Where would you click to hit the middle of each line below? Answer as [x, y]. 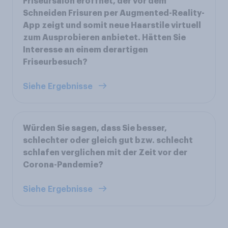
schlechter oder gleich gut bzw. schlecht [108, 140]
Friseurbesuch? [55, 62]
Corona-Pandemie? [63, 165]
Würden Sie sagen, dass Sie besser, [95, 128]
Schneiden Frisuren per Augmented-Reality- [114, 13]
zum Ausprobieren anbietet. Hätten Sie [104, 37]
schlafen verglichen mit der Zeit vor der [105, 152]
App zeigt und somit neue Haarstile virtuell [112, 25]
